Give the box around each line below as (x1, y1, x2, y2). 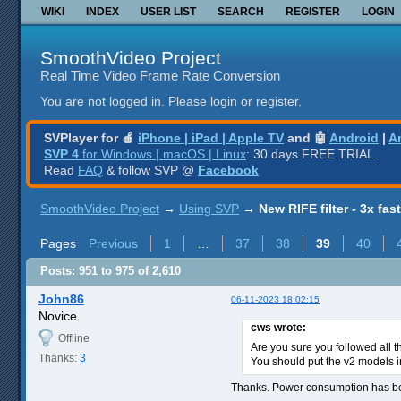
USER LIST (141, 4, 196, 18)
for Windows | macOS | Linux (79, 146, 246, 161)
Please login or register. (168, 94, 302, 109)
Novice (38, 308, 77, 323)
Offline (57, 331, 90, 345)
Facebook (198, 162, 259, 177)
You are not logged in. (40, 94, 165, 109)
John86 (38, 291, 84, 306)
